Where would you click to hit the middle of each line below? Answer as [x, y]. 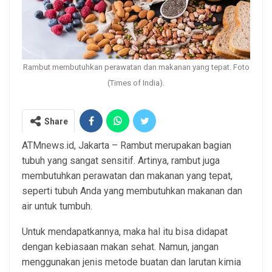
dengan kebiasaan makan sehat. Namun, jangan [120, 247]
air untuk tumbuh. [57, 206]
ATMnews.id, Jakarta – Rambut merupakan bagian [127, 146]
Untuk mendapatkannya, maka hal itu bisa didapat [125, 232]
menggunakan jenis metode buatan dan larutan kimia [131, 262]
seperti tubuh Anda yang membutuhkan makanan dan [132, 191]
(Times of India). [136, 83]
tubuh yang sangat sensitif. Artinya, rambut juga [121, 161]
